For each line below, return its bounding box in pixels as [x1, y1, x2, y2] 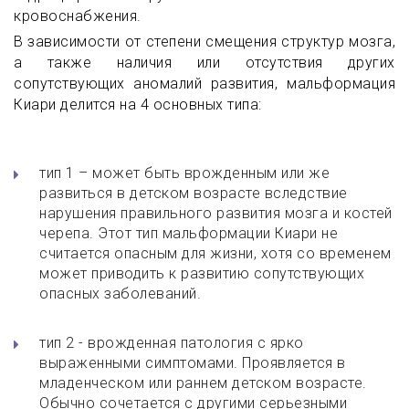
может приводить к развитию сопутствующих [39, 265, 364, 282]
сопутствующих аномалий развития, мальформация [14, 75, 395, 92]
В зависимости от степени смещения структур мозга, [14, 33, 395, 50]
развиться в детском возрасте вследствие [39, 184, 348, 202]
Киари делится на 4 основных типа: [14, 96, 262, 113]
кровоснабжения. [14, 7, 142, 25]
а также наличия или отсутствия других [14, 54, 395, 71]
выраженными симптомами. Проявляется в [39, 354, 346, 372]
